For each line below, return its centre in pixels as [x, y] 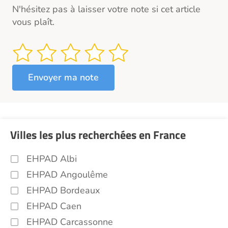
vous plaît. [33, 22]
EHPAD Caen [54, 206]
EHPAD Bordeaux [63, 190]
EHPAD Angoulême [67, 174]
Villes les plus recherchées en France [98, 135]
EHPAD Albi [52, 159]
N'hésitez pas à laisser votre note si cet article [106, 9]
